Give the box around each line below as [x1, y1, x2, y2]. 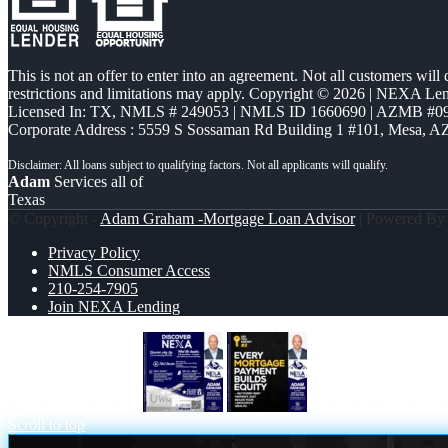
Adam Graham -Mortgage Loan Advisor [100, 210, 355, 228]
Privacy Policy [48, 244, 140, 262]
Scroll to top [8, 416, 85, 434]
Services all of [50, 173, 143, 191]
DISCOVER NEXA [8, 398, 139, 416]
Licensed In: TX [8, 103, 112, 121]
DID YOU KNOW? [311, 398, 441, 416]
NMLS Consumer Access [48, 262, 210, 280]
